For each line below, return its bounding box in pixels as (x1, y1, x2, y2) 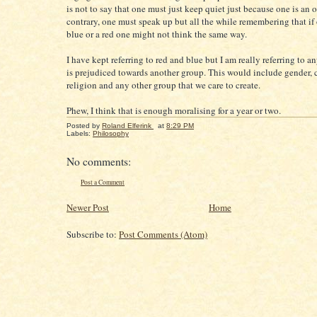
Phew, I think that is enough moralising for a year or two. (67, 104, 281, 117)
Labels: (67, 129, 93, 137)
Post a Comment (81, 178, 125, 187)
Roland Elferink (102, 122, 151, 129)
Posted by (67, 122, 102, 129)
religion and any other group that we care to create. (67, 79, 260, 91)
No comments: (67, 154, 131, 168)
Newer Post (67, 201, 109, 214)
